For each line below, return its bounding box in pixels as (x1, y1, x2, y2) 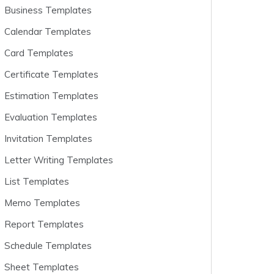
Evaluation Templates (4, 111, 97, 123)
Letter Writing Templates (4, 154, 113, 166)
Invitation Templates (4, 133, 92, 144)
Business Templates (4, 4, 92, 16)
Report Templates (4, 218, 84, 230)
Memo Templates (4, 197, 80, 209)
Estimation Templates (4, 90, 98, 102)
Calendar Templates (4, 26, 91, 37)
